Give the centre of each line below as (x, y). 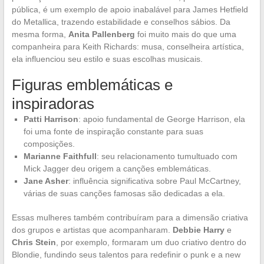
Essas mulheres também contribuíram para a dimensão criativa (130, 217)
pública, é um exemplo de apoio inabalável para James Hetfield (130, 9)
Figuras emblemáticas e (92, 85)
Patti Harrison (51, 119)
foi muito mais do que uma (185, 34)
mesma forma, (40, 34)
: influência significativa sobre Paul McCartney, (154, 181)
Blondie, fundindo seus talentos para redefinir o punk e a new (126, 254)
